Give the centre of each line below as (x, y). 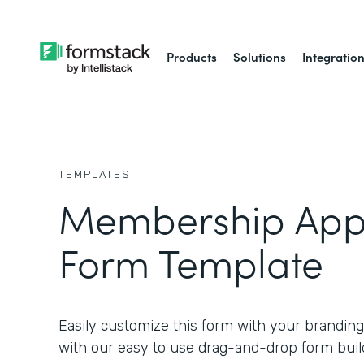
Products (192, 56)
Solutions (260, 56)
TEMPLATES (95, 174)
